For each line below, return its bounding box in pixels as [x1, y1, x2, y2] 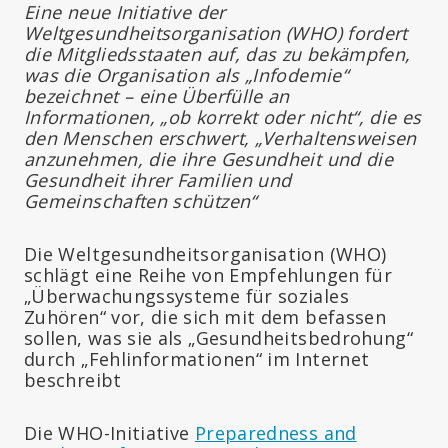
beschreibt [24, 367, 122, 392]
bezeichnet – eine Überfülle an [24, 83, 290, 108]
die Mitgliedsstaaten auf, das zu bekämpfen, [24, 41, 411, 66]
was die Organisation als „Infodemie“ [24, 62, 348, 87]
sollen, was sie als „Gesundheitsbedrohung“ [24, 325, 414, 350]
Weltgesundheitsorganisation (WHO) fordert [24, 20, 408, 45]
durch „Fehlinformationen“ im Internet [24, 346, 370, 371]
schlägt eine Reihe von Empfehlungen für [24, 262, 393, 287]
